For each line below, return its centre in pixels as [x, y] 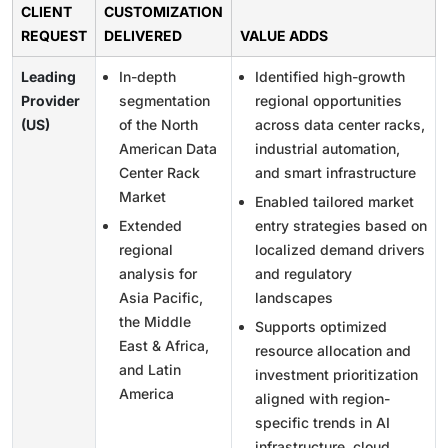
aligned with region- [322, 398]
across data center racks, [340, 124]
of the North [158, 124]
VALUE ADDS [284, 35]
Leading [48, 76]
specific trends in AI [322, 422]
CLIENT [46, 11]
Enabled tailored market [334, 201]
